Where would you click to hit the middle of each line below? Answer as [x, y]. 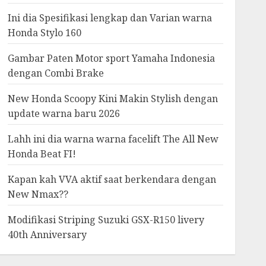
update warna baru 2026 [64, 113]
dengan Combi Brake [56, 73]
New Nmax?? [38, 194]
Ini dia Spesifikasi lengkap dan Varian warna [110, 18]
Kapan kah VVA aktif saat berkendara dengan [112, 179]
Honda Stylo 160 [44, 33]
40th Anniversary [47, 235]
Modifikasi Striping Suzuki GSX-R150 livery [106, 220]
